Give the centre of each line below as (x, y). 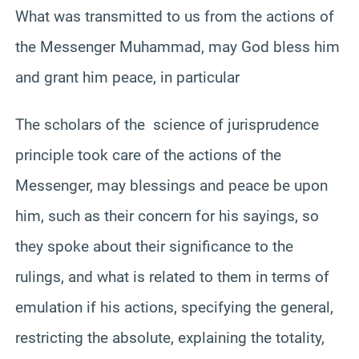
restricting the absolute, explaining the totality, (170, 337)
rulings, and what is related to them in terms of (172, 276)
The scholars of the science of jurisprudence (167, 124)
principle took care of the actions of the (148, 155)
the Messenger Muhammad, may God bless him (177, 46)
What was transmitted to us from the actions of (175, 16)
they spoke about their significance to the (154, 246)
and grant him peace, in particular (127, 77)
